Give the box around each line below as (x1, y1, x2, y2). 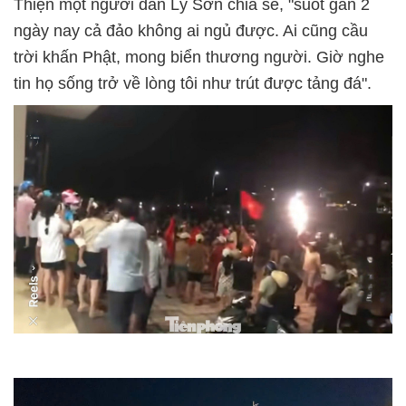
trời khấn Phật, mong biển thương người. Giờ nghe (14, 48, 384, 67)
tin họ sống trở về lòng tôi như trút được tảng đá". (14, 74, 372, 93)
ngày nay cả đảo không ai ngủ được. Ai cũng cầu (14, 22, 368, 41)
